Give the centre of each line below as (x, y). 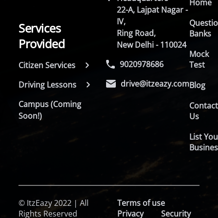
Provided (42, 44)
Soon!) (30, 116)
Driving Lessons (48, 85)
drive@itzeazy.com (155, 84)
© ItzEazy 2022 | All (54, 203)
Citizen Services (47, 65)
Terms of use (141, 203)
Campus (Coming (50, 104)
